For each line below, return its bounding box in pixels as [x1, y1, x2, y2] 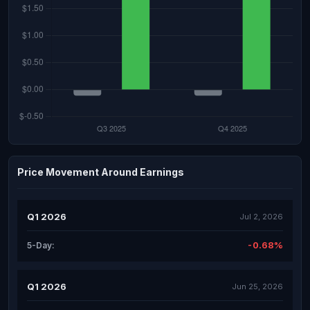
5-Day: [27, 239, 55, 250]
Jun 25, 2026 [232, 281, 283, 291]
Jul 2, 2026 [239, 211, 283, 221]
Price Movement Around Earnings [17, 166, 184, 178]
